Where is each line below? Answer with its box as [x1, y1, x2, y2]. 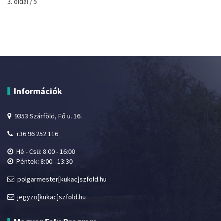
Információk [14, 85, 62, 97]
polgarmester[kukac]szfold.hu [14, 175, 107, 184]
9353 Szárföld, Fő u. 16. [11, 111, 82, 121]
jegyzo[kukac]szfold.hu [14, 192, 86, 202]
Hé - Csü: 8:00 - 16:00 [13, 147, 75, 156]
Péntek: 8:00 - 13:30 [13, 157, 73, 166]
